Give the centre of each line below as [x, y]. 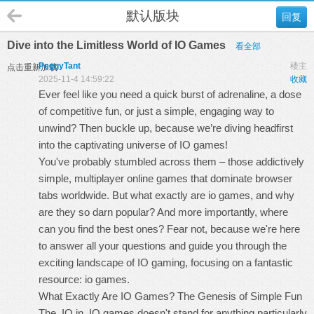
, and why [272, 195]
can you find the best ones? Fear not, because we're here [169, 229]
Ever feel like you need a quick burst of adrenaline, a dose [170, 94]
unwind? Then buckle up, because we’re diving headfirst [166, 128]
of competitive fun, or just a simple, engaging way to [156, 111]
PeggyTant [60, 66]
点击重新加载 [32, 67]
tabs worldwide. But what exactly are [123, 195]
